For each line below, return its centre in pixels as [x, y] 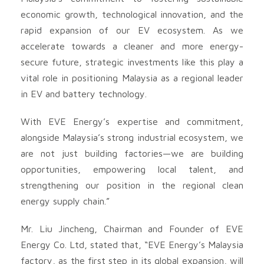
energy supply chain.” [65, 201]
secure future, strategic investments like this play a [132, 62]
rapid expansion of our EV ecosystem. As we [132, 30]
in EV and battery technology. [84, 93]
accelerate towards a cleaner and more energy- [132, 46]
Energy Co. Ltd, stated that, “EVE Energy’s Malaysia [132, 244]
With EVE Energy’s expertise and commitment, [132, 121]
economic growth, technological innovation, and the [132, 14]
